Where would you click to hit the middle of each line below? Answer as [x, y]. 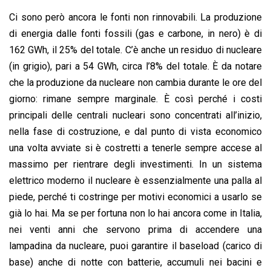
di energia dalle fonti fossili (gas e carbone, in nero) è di [135, 33]
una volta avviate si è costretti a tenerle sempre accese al [135, 148]
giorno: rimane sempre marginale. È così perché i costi [135, 99]
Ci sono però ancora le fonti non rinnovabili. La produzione [135, 17]
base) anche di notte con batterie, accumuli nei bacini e [135, 262]
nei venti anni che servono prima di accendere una [135, 229]
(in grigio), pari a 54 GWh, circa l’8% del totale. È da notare [135, 66]
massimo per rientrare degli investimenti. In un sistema [135, 164]
